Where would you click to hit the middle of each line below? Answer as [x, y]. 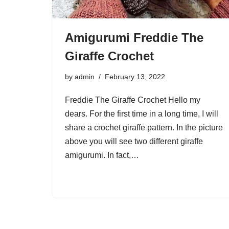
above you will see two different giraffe [134, 142]
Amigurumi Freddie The [134, 38]
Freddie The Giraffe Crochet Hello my [133, 100]
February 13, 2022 [135, 77]
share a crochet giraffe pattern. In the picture [144, 128]
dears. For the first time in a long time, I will [142, 114]
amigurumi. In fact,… [103, 155]
